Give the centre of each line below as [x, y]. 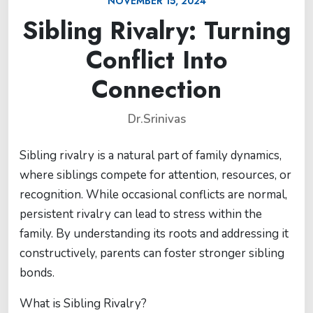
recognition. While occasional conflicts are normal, [153, 195]
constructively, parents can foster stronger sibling [152, 253]
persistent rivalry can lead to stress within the [141, 214]
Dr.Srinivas [156, 119]
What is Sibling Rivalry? [83, 304]
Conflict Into [156, 60]
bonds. [37, 273]
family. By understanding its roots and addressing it [154, 234]
